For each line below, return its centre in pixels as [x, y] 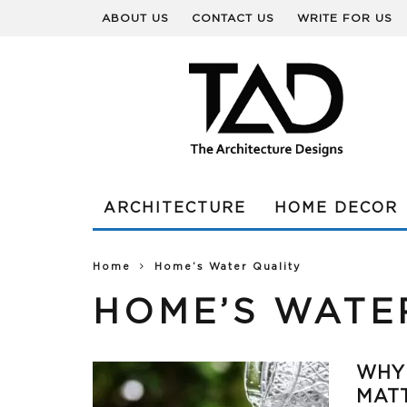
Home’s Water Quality [228, 267]
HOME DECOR [336, 208]
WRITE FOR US [345, 18]
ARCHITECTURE [175, 208]
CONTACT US [233, 18]
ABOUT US [135, 18]
